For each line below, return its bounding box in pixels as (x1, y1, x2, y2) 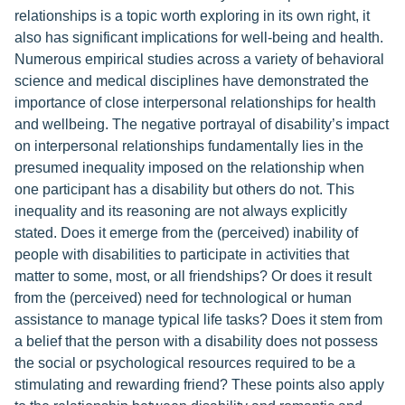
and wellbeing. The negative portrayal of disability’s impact (14, 117, 389, 132)
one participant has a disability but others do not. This (14, 182, 354, 197)
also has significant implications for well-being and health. (14, 30, 383, 45)
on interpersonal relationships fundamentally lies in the (14, 138, 363, 154)
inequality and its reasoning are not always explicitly (14, 203, 347, 219)
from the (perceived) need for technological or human (14, 290, 352, 306)
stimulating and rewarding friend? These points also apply (14, 377, 384, 392)
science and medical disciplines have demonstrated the (14, 73, 369, 89)
